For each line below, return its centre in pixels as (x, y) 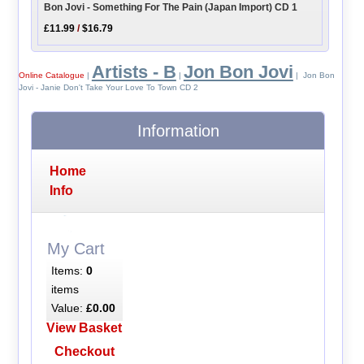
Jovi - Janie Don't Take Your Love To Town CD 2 (108, 88)
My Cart (76, 248)
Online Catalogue (51, 76)
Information (178, 131)
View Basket (84, 328)
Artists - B (134, 72)
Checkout (84, 352)
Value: (68, 308)
